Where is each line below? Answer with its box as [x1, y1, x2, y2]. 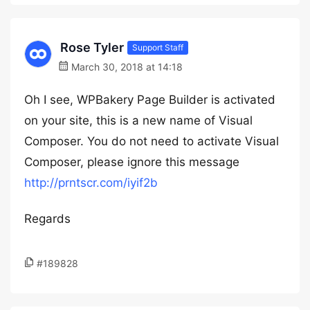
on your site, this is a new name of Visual [24, 113, 253, 127]
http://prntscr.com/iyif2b [24, 176, 158, 190]
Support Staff [132, 42, 183, 53]
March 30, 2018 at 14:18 [69, 61, 183, 73]
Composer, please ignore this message [24, 155, 239, 169]
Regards [24, 212, 71, 226]
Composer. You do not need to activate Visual [24, 134, 279, 148]
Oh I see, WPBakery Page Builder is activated [24, 93, 275, 107]
